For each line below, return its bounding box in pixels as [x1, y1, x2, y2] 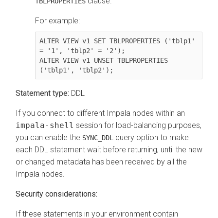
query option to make [113, 132, 189, 142]
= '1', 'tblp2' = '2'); [39, 46, 125, 54]
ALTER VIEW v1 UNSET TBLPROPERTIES [39, 56, 168, 64]
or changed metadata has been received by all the [16, 157, 187, 166]
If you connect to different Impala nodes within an [16, 108, 185, 118]
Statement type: [16, 88, 69, 98]
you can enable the [16, 132, 82, 142]
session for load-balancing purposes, [74, 120, 201, 130]
